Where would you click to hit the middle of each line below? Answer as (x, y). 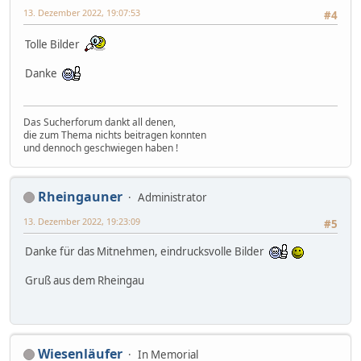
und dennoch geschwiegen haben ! (101, 147)
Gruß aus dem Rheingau (85, 281)
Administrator (172, 197)
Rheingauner (80, 196)
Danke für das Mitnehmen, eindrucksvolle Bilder (147, 252)
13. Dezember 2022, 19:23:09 (82, 221)
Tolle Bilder (55, 45)
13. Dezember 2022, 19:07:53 (82, 12)
